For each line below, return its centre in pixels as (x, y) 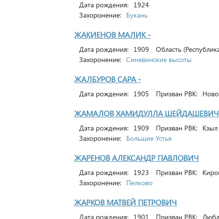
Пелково (139, 183)
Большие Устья (149, 138)
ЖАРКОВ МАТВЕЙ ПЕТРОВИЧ (126, 202)
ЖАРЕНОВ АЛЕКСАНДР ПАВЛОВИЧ (137, 158)
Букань (137, 15)
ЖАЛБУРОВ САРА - (108, 79)
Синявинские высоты (159, 59)
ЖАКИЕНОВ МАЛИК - (112, 34)
